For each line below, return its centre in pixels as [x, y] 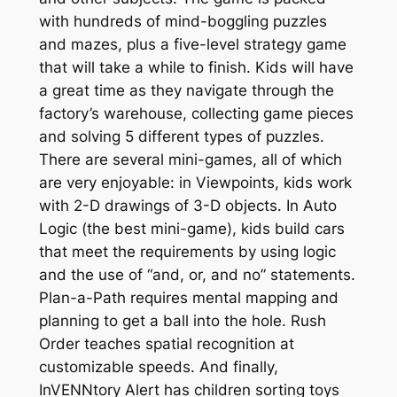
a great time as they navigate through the [186, 91]
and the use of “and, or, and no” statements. [197, 275]
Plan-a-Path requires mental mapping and [188, 298]
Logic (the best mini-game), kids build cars [191, 229]
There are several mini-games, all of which [190, 160]
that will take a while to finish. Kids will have [196, 68]
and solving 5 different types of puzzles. [181, 137]
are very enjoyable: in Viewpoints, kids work [195, 183]
